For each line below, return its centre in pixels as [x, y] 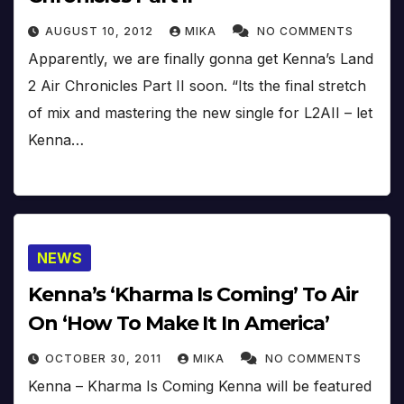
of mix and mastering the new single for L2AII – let [200, 113]
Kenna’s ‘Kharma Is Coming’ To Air [193, 294]
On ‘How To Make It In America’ [179, 323]
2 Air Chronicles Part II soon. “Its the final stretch [197, 86]
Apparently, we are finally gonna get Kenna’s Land [201, 59]
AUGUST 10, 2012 [101, 32]
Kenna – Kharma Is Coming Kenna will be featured [200, 386]
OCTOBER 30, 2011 [105, 358]
